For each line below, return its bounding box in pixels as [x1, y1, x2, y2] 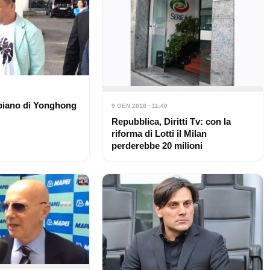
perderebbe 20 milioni [111, 140, 202, 151]
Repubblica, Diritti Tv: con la [111, 116, 231, 127]
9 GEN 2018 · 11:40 [111, 102, 168, 110]
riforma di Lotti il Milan [111, 128, 207, 139]
